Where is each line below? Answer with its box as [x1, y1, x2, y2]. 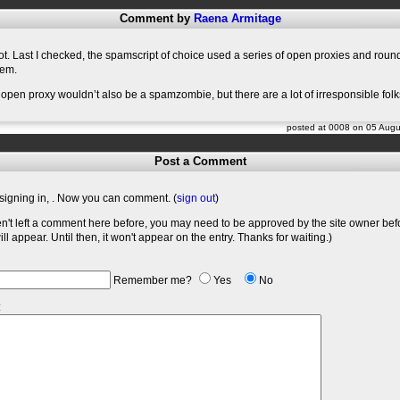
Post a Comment [154, 154, 246, 168]
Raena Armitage [193, 12, 281, 25]
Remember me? [111, 274, 195, 287]
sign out [177, 192, 215, 204]
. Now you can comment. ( [52, 192, 177, 204]
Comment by [119, 12, 194, 25]
